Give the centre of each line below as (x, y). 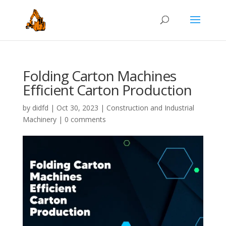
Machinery (39, 119)
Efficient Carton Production (107, 90)
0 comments (85, 119)
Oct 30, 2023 (77, 108)
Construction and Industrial (150, 108)
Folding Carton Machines (99, 76)
